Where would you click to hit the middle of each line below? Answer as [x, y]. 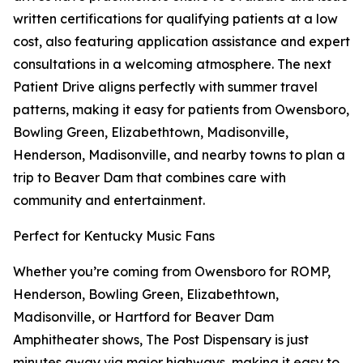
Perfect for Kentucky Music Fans [114, 236]
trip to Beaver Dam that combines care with [149, 178]
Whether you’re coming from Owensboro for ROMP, [172, 272]
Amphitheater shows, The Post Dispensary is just [161, 340]
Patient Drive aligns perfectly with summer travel [165, 87]
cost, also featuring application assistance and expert [181, 42]
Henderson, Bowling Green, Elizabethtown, [146, 295]
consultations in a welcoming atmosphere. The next [172, 64]
